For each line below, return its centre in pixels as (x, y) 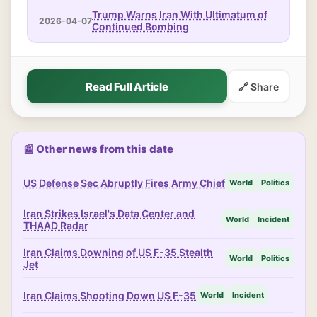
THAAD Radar (56, 225)
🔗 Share (259, 86)
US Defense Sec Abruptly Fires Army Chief (124, 183)
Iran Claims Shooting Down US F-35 (110, 295)
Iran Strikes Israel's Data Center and (109, 213)
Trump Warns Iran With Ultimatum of (180, 15)
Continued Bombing (140, 27)
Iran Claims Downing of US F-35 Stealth (118, 252)
